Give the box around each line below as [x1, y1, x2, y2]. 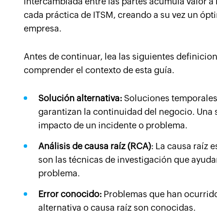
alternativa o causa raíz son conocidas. [38, 202, 196, 213]
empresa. [24, 23, 62, 33]
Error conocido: [38, 189, 102, 199]
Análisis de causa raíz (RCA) [38, 141, 151, 151]
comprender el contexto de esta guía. [24, 65, 174, 75]
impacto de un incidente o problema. [38, 120, 187, 130]
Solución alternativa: [38, 93, 122, 103]
